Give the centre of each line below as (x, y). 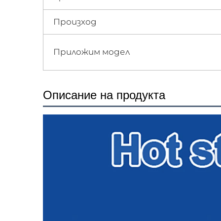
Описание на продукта (104, 95)
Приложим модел (92, 52)
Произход (75, 21)
